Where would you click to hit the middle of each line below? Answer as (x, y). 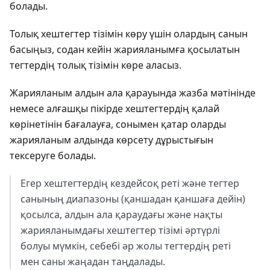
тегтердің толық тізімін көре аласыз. (96, 65)
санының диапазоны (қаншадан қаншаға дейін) (133, 199)
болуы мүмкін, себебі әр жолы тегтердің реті (126, 246)
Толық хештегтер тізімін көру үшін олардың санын (129, 34)
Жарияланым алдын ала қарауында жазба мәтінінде (133, 93)
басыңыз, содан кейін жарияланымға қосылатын (125, 49)
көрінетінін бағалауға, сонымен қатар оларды (118, 124)
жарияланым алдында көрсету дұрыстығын (111, 140)
